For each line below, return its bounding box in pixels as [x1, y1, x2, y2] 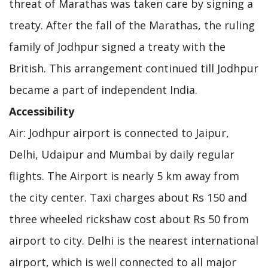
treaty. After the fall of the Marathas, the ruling [9, 17, 255, 32]
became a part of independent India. [9, 82, 197, 97]
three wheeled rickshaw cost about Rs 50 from [9, 211, 249, 226]
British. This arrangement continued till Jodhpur [9, 60, 258, 75]
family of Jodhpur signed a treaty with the [9, 39, 226, 54]
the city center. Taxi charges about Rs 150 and [9, 190, 247, 205]
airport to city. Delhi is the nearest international [9, 233, 258, 248]
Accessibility [9, 103, 74, 118]
